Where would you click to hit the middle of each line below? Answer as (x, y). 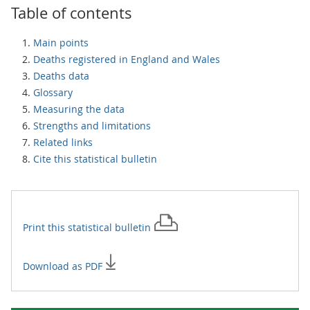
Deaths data (61, 76)
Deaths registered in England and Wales (127, 59)
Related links (63, 142)
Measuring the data (79, 109)
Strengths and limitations (92, 126)
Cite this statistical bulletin (95, 159)
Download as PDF (64, 266)
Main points (61, 43)
